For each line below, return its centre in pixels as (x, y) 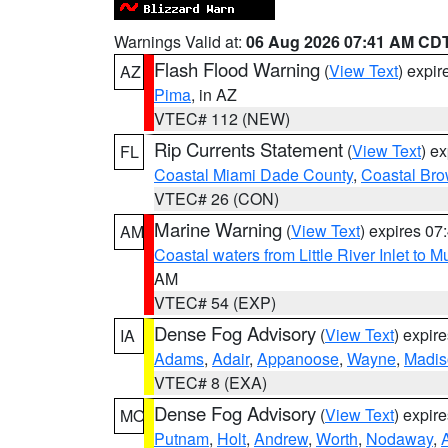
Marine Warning (218, 229)
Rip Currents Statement (248, 149)
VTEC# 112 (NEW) (222, 118)
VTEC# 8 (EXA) (210, 382)
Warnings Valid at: (180, 41)
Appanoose (298, 358)
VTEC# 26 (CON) (216, 198)
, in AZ (214, 94)
